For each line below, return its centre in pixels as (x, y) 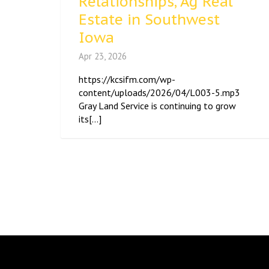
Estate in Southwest (149, 20)
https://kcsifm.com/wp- (127, 80)
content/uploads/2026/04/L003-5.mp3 (162, 93)
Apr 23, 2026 (103, 56)
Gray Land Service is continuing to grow (157, 106)
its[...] (90, 119)
